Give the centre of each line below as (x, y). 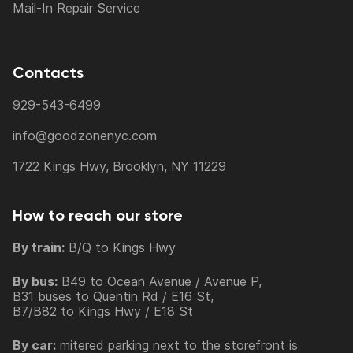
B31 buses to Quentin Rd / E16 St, (113, 297)
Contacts (48, 73)
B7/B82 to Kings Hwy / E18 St (103, 312)
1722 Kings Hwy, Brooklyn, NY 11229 (119, 167)
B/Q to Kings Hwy (120, 248)
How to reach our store (98, 216)
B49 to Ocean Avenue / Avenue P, (160, 282)
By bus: (35, 282)
